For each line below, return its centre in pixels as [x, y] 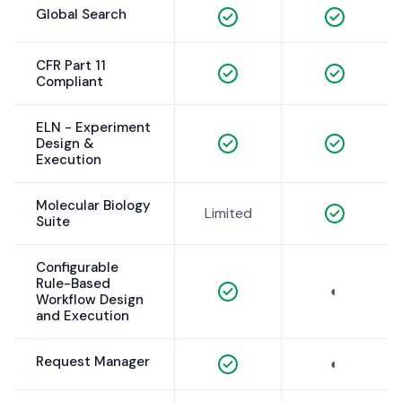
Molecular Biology [93, 206]
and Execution [83, 316]
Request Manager [93, 362]
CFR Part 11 [71, 66]
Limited [228, 214]
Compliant [70, 82]
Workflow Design [90, 300]
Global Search [81, 15]
